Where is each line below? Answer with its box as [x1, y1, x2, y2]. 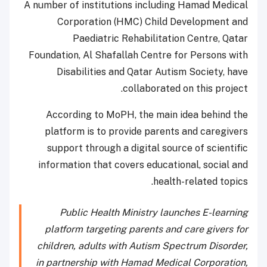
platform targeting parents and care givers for [45, 223, 248, 235]
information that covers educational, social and [38, 159, 248, 171]
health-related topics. [153, 176, 248, 188]
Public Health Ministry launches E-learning [60, 207, 248, 219]
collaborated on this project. [123, 83, 248, 95]
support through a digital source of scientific [47, 142, 248, 154]
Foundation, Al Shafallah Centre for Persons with [29, 49, 248, 61]
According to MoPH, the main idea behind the [46, 109, 248, 121]
